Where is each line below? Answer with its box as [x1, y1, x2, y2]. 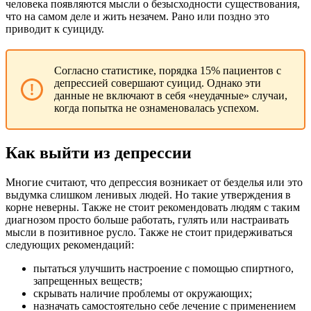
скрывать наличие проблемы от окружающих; [33, 287, 252, 300]
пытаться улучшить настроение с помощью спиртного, [33, 262, 294, 275]
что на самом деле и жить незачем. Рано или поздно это [6, 10, 269, 23]
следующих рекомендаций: [6, 239, 134, 251]
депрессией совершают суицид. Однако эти [54, 77, 261, 90]
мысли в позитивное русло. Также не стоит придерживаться [6, 226, 292, 239]
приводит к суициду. [6, 23, 104, 35]
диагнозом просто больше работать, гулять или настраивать [6, 214, 289, 226]
